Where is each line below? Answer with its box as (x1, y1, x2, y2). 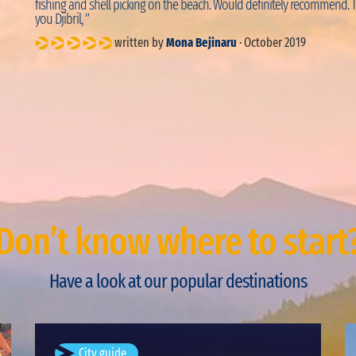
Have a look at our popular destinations (49, 270, 307, 292)
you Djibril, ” (35, 10, 89, 28)
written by (112, 35, 166, 50)
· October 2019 (237, 35, 306, 50)
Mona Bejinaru (166, 35, 237, 50)
